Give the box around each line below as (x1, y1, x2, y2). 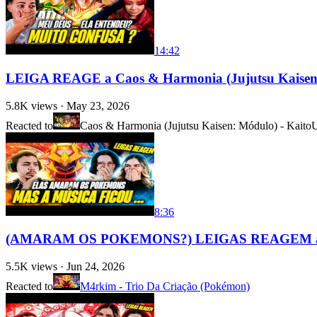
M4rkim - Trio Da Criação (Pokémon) (80, 280, 250, 293)
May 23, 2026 (67, 99, 129, 112)
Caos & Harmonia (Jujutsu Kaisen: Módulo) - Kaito (80, 119, 311, 132)
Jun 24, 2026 (67, 260, 125, 273)
